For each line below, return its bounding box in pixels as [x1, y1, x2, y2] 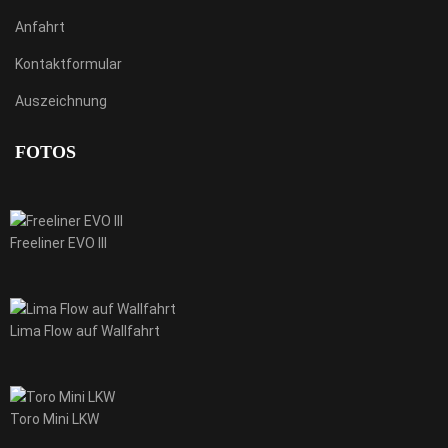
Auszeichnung [15, 93, 107, 109]
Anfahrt [15, 19, 65, 35]
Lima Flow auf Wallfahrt [10, 323, 160, 339]
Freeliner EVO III [10, 235, 107, 251]
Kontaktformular [15, 56, 122, 72]
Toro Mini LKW [10, 411, 99, 427]
